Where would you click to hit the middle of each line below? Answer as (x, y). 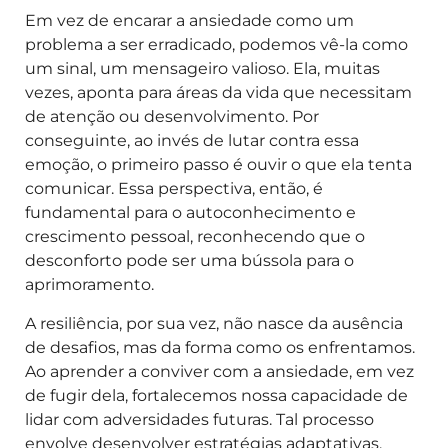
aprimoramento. (89, 285)
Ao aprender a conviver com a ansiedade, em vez (219, 371)
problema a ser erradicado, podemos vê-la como (216, 45)
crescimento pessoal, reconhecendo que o (195, 237)
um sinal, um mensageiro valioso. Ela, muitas (202, 69)
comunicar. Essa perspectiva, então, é (174, 189)
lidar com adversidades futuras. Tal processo (199, 419)
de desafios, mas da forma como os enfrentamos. (220, 347)
